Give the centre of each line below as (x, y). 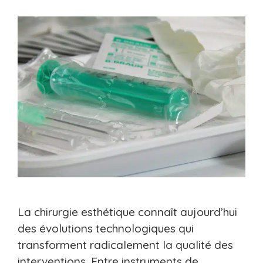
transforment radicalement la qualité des (125, 245)
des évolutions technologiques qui (106, 229)
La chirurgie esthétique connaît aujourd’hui (127, 212)
